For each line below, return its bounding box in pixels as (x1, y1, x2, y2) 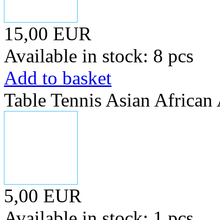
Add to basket (4, 67, 111, 88)
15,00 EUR (4, 23, 91, 44)
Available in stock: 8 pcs (4, 45, 193, 66)
